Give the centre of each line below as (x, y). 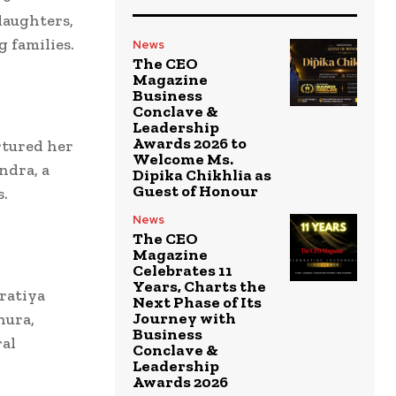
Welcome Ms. (183, 159)
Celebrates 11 (183, 270)
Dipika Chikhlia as (202, 175)
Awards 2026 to (190, 143)
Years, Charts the (199, 286)
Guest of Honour (195, 190)
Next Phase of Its (197, 302)
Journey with (184, 318)
